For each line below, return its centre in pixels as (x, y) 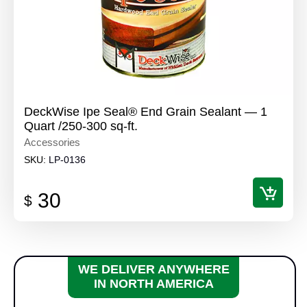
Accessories (52, 143)
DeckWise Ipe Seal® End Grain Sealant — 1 (146, 112)
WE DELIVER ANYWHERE (153, 270)
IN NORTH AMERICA (153, 284)
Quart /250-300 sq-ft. (81, 126)
